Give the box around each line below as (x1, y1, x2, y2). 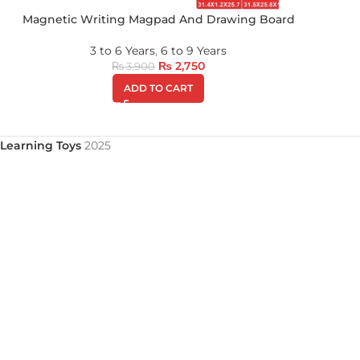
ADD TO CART (124, 82, 193, 94)
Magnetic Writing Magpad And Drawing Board (22, 12, 295, 27)
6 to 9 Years (161, 43, 227, 58)
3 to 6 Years (90, 43, 155, 58)
